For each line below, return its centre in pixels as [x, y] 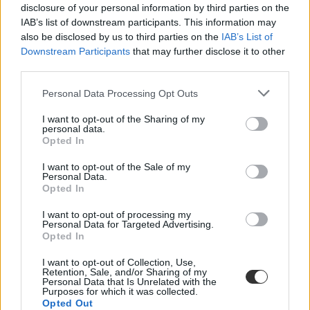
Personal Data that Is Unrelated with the [129, 282]
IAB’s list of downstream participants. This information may [148, 22]
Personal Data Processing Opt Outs [120, 93]
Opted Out [68, 303]
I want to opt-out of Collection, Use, [119, 262]
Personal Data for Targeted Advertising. [128, 224]
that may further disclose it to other [208, 51]
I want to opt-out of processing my [117, 215]
